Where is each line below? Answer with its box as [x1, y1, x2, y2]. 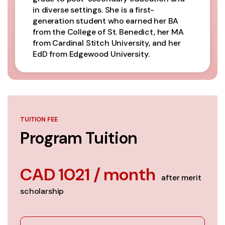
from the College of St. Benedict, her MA [33, 26, 184, 37]
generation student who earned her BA [33, 15, 179, 26]
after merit [161, 172, 201, 183]
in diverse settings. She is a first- [33, 4, 155, 15]
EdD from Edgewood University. [33, 48, 150, 59]
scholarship [20, 185, 64, 196]
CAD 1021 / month [20, 163, 159, 186]
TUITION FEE [20, 115, 58, 124]
